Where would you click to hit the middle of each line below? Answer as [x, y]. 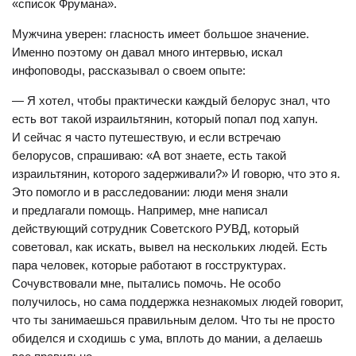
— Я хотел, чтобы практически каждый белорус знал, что [171, 101]
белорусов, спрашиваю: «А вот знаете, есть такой [149, 155]
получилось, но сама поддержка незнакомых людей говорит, [178, 302]
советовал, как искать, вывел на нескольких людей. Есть [170, 247]
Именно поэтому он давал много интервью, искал [147, 52]
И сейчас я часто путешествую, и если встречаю [146, 137]
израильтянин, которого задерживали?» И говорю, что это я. [176, 174]
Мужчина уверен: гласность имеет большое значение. [161, 34]
